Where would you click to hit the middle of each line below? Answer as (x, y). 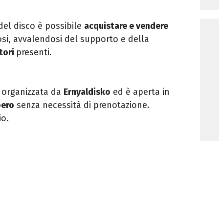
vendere (152, 26)
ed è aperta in (141, 92)
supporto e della (115, 39)
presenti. (34, 52)
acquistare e (110, 26)
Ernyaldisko (87, 92)
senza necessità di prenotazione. (82, 105)
